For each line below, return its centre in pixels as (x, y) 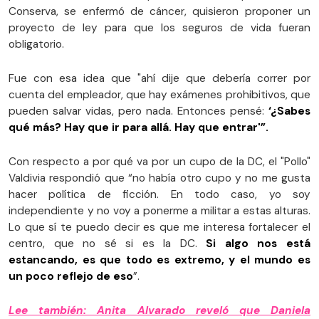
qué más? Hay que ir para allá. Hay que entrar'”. (138, 127)
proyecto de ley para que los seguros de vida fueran (159, 27)
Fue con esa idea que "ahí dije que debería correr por (159, 78)
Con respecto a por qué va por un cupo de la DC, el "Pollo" (159, 161)
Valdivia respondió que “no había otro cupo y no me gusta (159, 178)
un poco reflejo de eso (71, 276)
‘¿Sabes (287, 111)
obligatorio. (38, 44)
